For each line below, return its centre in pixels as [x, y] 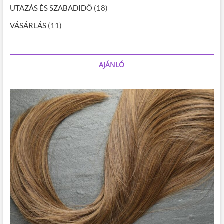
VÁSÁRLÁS [28, 25]
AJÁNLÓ [112, 64]
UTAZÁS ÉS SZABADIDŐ [51, 8]
